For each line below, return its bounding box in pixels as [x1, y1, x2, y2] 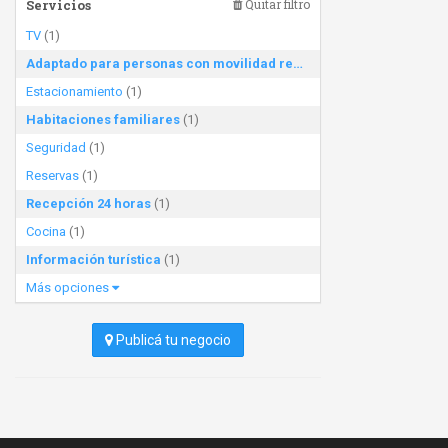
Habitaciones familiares [26, 112, 180, 127]
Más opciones [26, 280, 112, 295]
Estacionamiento [26, 84, 123, 99]
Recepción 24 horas [26, 196, 151, 211]
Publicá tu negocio [113, 332, 231, 348]
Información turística [26, 252, 161, 267]
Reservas [26, 168, 79, 183]
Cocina [26, 224, 66, 239]
